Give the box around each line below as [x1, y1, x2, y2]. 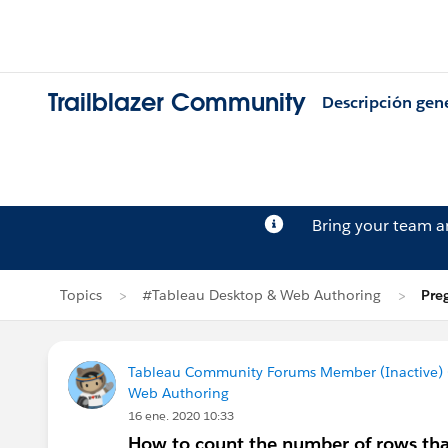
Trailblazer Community [48, 87, 306, 119]
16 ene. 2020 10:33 [128, 407, 234, 424]
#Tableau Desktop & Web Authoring [142, 286, 381, 304]
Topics [60, 286, 102, 304]
